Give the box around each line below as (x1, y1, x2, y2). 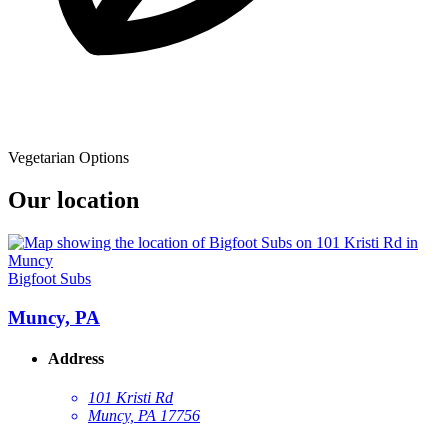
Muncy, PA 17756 (88, 407, 200, 425)
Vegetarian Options (8, 149, 129, 167)
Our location (8, 187, 139, 214)
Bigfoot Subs (8, 270, 91, 288)
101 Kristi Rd (88, 389, 173, 407)
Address (48, 350, 104, 368)
